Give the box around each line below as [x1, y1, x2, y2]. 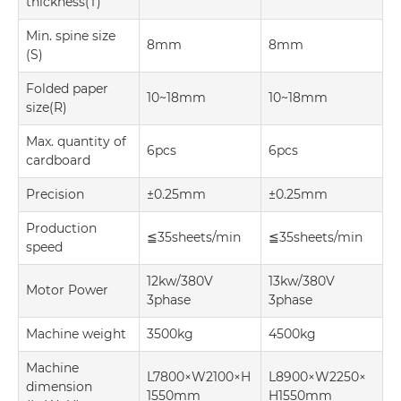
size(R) [26, 98, 67, 115]
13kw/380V [269, 272, 335, 289]
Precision [26, 185, 84, 202]
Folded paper [26, 80, 108, 97]
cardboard [26, 151, 90, 168]
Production [26, 219, 97, 236]
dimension [26, 378, 92, 395]
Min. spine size [26, 27, 115, 44]
